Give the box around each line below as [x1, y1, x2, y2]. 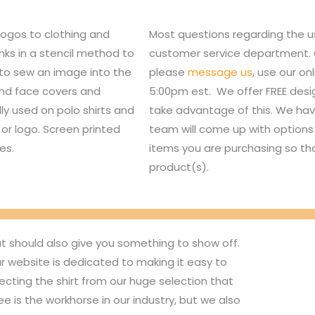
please [149, 64, 188, 79]
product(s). [149, 159, 209, 174]
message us [188, 64, 252, 79]
